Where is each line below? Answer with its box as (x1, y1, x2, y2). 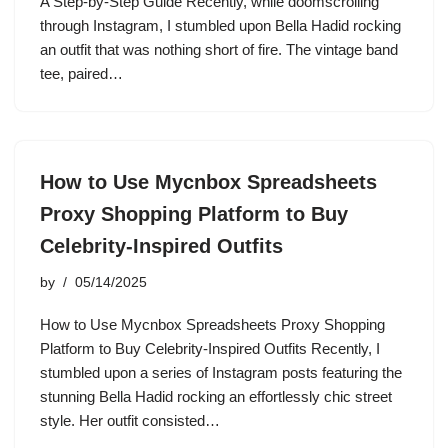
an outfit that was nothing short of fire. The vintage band (40, 41, 398, 58)
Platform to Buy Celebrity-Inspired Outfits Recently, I (40, 340, 380, 357)
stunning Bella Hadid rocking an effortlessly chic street (40, 388, 392, 405)
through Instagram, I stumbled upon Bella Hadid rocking (40, 17, 401, 34)
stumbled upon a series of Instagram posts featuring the (40, 364, 402, 381)
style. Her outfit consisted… (40, 412, 224, 429)
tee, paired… (40, 65, 127, 82)
